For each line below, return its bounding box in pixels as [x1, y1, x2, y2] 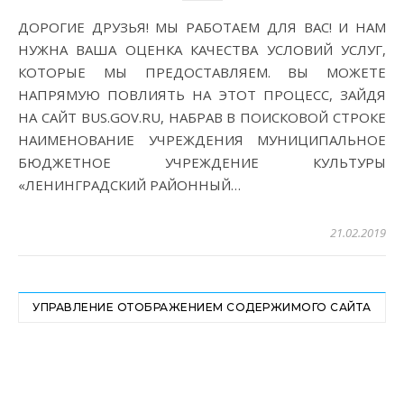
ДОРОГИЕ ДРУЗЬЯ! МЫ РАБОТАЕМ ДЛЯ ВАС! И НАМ [18, 18, 29, 37]
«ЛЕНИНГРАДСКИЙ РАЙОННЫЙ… [18, 176, 241, 195]
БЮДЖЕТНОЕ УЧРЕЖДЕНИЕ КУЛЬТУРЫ [18, 153, 386, 172]
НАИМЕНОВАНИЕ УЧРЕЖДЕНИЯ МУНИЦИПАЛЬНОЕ [18, 131, 386, 150]
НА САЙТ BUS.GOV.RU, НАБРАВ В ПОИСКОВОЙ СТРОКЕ [18, 108, 386, 127]
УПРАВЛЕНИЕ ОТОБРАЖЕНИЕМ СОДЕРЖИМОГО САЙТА [32, 300, 372, 315]
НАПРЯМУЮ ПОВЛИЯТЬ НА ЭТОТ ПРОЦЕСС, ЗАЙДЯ [18, 86, 386, 105]
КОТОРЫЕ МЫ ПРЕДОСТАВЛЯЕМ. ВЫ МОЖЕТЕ [18, 63, 386, 82]
